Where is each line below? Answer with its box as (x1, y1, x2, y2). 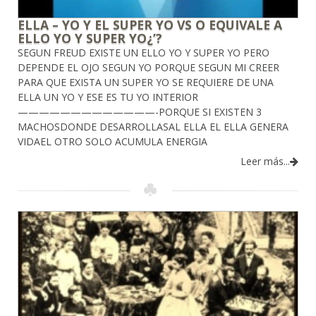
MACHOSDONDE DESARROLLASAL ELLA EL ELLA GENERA (18, 120, 288, 134)
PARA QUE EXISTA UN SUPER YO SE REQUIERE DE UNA (18, 75, 274, 90)
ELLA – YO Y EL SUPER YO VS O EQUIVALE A (18, 16, 282, 34)
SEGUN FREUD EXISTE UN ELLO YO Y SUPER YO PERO (18, 46, 269, 60)
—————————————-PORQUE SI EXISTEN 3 (18, 105, 262, 119)
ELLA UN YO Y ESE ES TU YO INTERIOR (18, 90, 198, 104)
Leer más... (241, 154, 290, 169)
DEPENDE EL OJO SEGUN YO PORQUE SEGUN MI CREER (18, 61, 279, 75)
